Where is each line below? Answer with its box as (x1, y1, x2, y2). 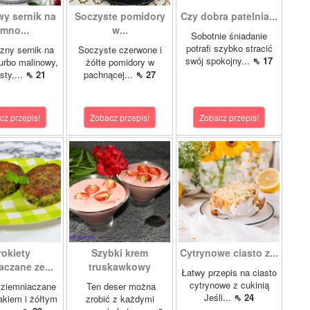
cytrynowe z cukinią (189, 278, 269, 291)
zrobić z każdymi (85, 292, 154, 305)
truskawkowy (89, 259, 151, 273)
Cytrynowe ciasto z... (180, 246, 278, 259)
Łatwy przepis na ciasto (181, 266, 277, 279)
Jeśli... (204, 291, 234, 304)
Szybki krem (91, 246, 148, 259)
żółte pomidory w (85, 55, 154, 69)
